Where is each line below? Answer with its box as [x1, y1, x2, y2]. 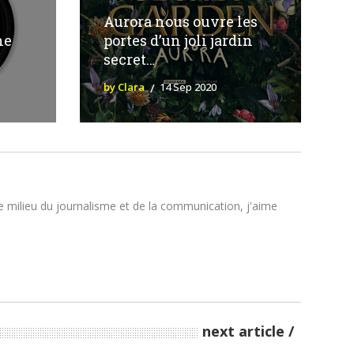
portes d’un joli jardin [103, 31, 253, 51]
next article [202, 322, 285, 341]
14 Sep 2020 [159, 80, 217, 95]
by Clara [103, 80, 145, 95]
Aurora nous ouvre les [103, 12, 258, 32]
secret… [103, 50, 155, 70]
